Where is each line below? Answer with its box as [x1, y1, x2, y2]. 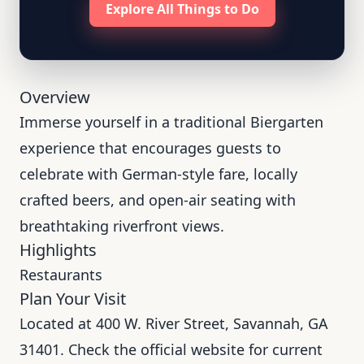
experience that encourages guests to [19, 138, 281, 158]
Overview [19, 86, 90, 108]
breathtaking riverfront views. [19, 216, 224, 236]
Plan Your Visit [19, 288, 126, 310]
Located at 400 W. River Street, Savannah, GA [19, 314, 328, 333]
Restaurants [19, 265, 102, 284]
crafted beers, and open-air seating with [19, 190, 296, 210]
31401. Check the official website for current [19, 340, 323, 359]
